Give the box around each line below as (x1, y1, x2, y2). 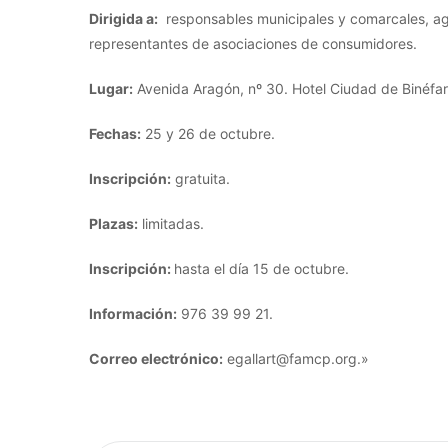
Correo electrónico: (89, 350, 223, 367)
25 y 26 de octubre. (141, 125, 275, 142)
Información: (89, 305, 177, 322)
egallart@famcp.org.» (223, 350, 369, 367)
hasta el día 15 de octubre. (174, 260, 349, 277)
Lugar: (89, 80, 133, 97)
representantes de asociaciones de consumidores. (89, 35, 417, 52)
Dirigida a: (89, 10, 158, 27)
